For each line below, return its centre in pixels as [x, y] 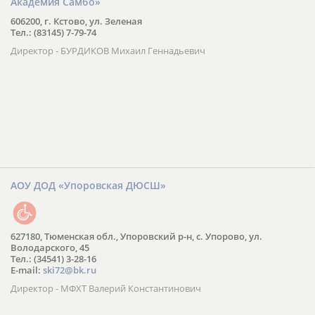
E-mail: [27, 270]
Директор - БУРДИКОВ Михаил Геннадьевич [108, 50]
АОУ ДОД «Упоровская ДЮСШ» [88, 185]
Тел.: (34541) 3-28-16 [53, 258]
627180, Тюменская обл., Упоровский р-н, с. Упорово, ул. [136, 236]
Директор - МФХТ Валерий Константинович [106, 288]
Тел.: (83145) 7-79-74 [53, 32]
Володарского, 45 [50, 247]
